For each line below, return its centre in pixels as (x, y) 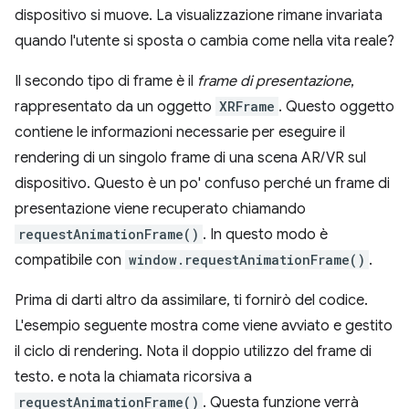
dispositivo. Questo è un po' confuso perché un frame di (202, 184)
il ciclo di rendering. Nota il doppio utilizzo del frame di (193, 351)
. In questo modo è (265, 235)
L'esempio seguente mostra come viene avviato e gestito (204, 326)
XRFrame (247, 106)
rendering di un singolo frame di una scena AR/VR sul (190, 158)
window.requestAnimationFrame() (247, 260)
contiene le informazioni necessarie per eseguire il (180, 132)
